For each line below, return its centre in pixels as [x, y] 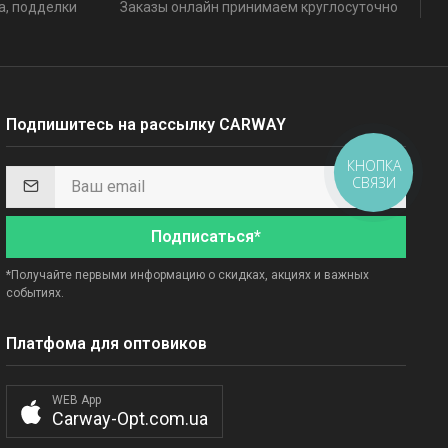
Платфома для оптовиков [106, 343]
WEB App [76, 400]
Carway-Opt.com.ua [130, 419]
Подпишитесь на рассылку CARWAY [146, 124]
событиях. [35, 292]
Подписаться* [206, 236]
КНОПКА [374, 166]
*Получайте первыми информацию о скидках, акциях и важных [187, 274]
